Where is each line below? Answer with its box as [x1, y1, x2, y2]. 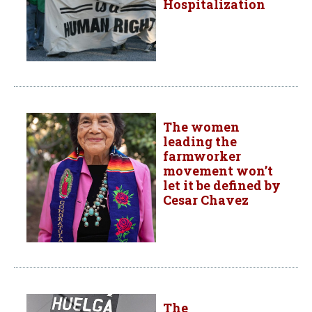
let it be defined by [163, 176, 281, 194]
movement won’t [163, 162, 273, 179]
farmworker [163, 147, 241, 164]
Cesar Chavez [163, 191, 249, 208]
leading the [163, 132, 237, 150]
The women [163, 118, 240, 135]
